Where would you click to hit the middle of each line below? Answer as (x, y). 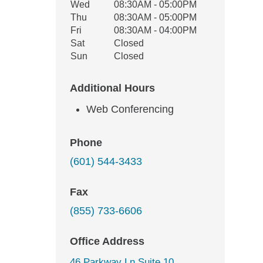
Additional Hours (112, 88)
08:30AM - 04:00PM (155, 30)
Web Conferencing (130, 109)
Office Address (107, 241)
